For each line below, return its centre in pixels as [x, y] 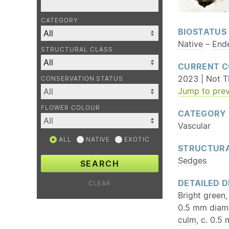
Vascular [194, 125]
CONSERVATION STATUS [82, 78]
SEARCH [100, 164]
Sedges [192, 160]
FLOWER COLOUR [71, 108]
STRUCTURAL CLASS [77, 49]
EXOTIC [136, 139]
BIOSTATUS [202, 31]
